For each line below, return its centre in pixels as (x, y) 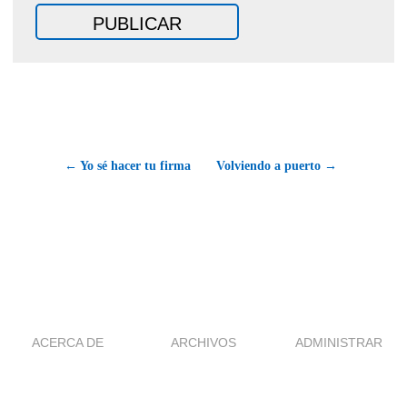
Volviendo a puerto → (277, 165)
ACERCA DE (68, 342)
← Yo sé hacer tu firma (128, 165)
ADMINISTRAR (339, 342)
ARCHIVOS (203, 342)
